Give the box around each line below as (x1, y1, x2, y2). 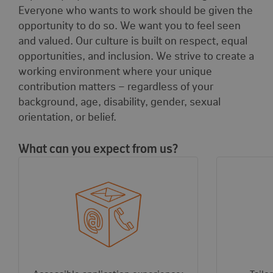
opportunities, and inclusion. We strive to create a (18, 48, 254, 63)
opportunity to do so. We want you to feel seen (18, 17, 241, 32)
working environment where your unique (18, 63, 212, 78)
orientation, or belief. (18, 108, 121, 124)
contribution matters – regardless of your (18, 78, 213, 93)
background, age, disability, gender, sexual (18, 93, 221, 108)
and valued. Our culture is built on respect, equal (18, 32, 247, 48)
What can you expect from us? (18, 138, 178, 157)
